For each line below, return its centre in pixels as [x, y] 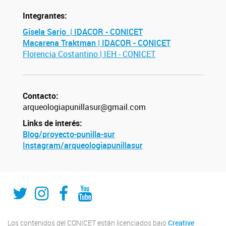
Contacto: [41, 96]
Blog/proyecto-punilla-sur [69, 134]
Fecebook [94, 185]
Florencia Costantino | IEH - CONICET [89, 54]
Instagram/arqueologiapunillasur [83, 145]
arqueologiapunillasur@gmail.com [84, 107]
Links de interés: [52, 123]
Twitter [37, 185]
